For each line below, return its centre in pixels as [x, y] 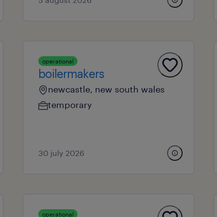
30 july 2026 [61, 153]
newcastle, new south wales [106, 89]
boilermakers [71, 73]
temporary [70, 105]
